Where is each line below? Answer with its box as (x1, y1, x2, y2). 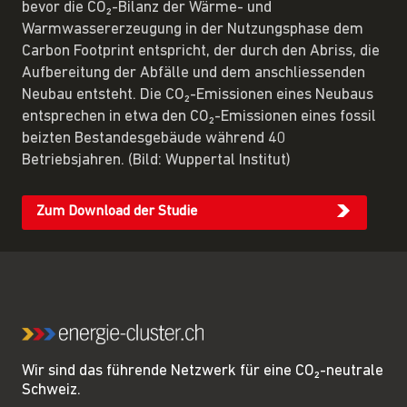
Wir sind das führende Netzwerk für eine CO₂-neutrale (22, 362, 383, 379)
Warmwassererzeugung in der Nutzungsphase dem (22, 21, 363, 37)
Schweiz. (22, 382, 81, 398)
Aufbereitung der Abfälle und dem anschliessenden (22, 65, 365, 81)
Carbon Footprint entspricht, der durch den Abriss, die (22, 43, 380, 59)
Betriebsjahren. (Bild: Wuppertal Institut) (22, 152, 291, 168)
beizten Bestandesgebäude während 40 (22, 130, 286, 146)
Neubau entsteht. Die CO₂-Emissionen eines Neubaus (22, 86, 373, 103)
